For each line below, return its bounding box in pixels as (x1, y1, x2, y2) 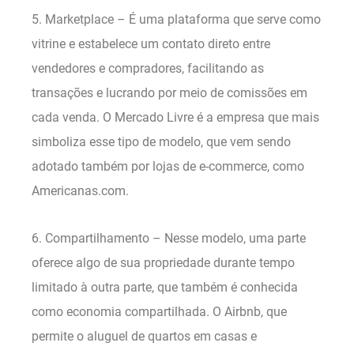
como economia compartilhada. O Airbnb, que (32, 303, 287, 319)
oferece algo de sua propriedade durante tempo (32, 254, 295, 270)
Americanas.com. (32, 183, 129, 199)
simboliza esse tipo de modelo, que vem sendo (32, 134, 291, 150)
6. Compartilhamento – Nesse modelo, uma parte (32, 230, 306, 246)
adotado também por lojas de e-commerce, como (32, 159, 304, 175)
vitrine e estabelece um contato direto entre (32, 36, 270, 52)
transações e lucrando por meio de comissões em (32, 85, 307, 101)
